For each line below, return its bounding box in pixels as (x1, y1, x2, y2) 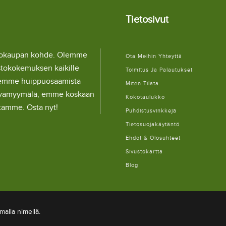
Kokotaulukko (126, 94, 165, 100)
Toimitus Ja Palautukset (126, 67, 193, 73)
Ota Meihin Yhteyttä (126, 53, 182, 60)
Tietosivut (126, 14, 168, 26)
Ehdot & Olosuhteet (126, 135, 181, 141)
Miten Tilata (126, 80, 159, 87)
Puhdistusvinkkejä (126, 107, 177, 114)
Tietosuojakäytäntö (126, 121, 180, 128)
